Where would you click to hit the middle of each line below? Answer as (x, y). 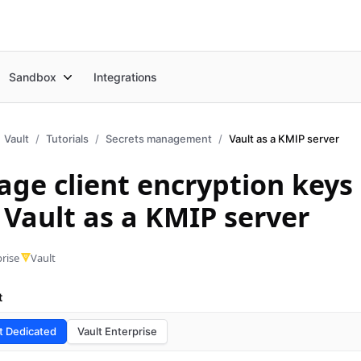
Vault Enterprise (117, 331)
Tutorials (67, 139)
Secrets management (159, 139)
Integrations (126, 77)
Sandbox (33, 77)
